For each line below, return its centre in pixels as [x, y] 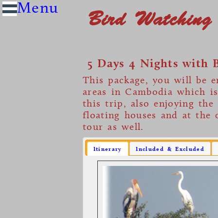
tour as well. [113, 126]
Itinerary [108, 149]
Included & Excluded [170, 149]
